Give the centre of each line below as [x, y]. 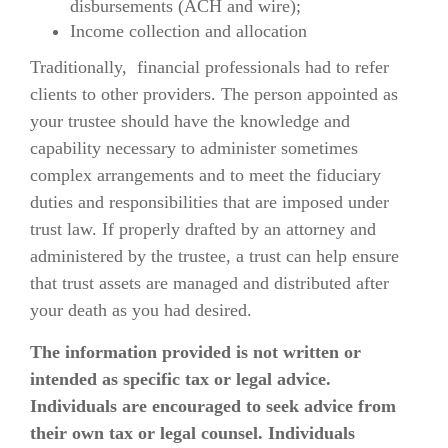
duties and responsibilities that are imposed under [209, 202]
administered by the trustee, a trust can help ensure [214, 256]
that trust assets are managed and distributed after [209, 283]
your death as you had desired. [141, 310]
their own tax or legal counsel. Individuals [192, 433]
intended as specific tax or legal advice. [180, 379]
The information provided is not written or [195, 352]
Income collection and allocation [188, 31]
